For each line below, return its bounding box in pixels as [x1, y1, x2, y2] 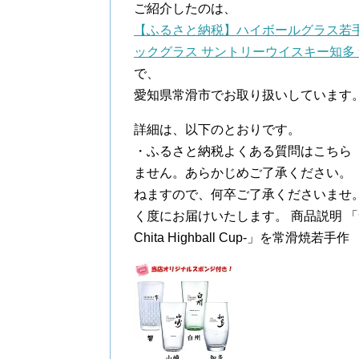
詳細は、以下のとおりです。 [134, 123, 301, 136]
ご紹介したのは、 [134, 2, 236, 15]
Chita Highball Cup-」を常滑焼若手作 [134, 231, 349, 244]
